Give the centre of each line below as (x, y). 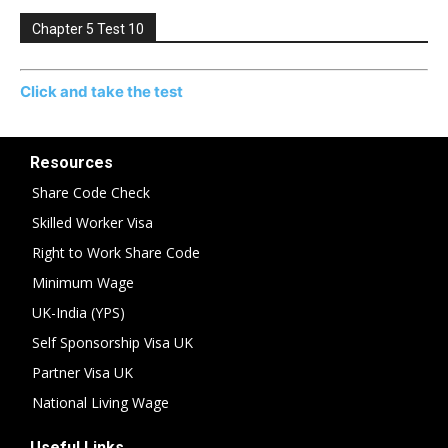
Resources (71, 162)
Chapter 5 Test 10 (88, 29)
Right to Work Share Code (116, 252)
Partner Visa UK (82, 372)
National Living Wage (100, 402)
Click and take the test (101, 91)
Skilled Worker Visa (92, 222)
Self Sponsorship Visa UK (112, 342)
